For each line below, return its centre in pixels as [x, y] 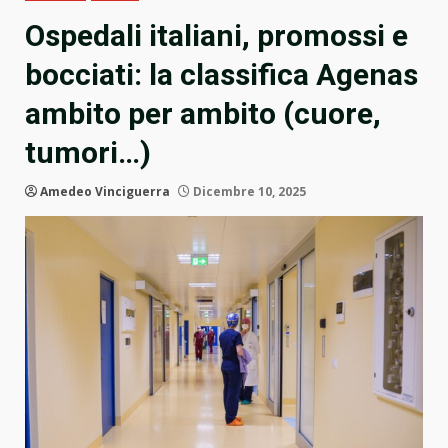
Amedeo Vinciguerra [105, 192]
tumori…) [88, 153]
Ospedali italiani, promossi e [216, 36]
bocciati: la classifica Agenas [221, 75]
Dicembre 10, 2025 [248, 192]
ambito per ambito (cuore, [203, 114]
